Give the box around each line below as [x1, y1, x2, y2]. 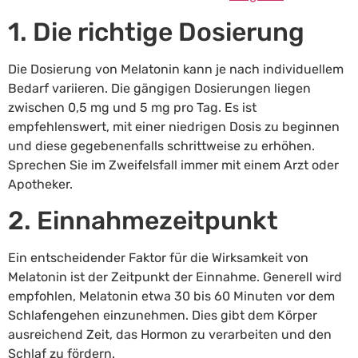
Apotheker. [8, 176, 73, 192]
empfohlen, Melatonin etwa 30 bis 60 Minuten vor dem [8, 288, 335, 304]
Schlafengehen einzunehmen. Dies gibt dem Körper [8, 308, 317, 324]
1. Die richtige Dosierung [8, 16, 304, 47]
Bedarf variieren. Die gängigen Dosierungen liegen [8, 80, 311, 96]
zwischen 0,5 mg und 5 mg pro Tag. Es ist [8, 99, 257, 115]
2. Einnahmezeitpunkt [8, 205, 278, 237]
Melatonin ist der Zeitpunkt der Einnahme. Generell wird [8, 269, 342, 285]
